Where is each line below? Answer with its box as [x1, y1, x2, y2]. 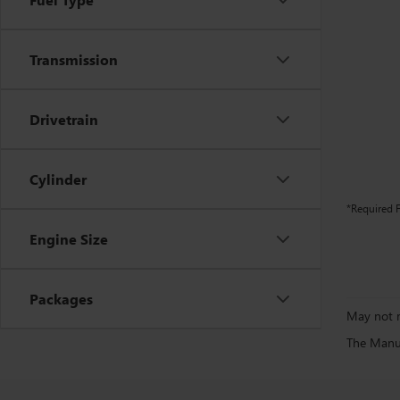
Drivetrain [29, 110, 98, 129]
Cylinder [29, 170, 87, 188]
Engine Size [29, 229, 108, 248]
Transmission [29, 50, 118, 69]
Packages [29, 289, 93, 308]
